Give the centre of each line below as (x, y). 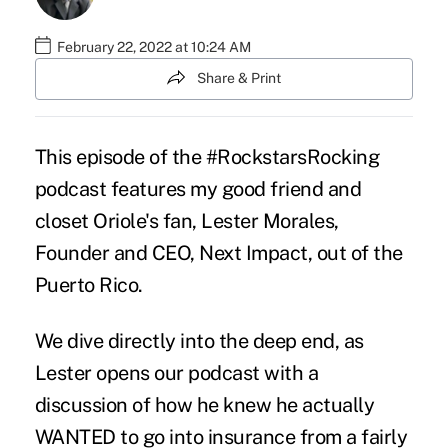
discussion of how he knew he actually (204, 404)
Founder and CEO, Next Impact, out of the (218, 252)
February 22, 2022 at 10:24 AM (153, 47)
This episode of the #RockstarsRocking (207, 156)
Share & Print (239, 78)
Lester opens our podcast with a (176, 372)
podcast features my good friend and (198, 188)
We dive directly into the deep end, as (199, 340)
